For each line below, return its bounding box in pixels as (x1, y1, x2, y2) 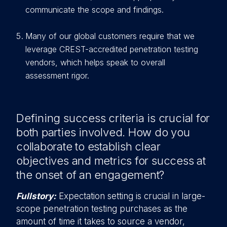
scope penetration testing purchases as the (16, 204, 187, 214)
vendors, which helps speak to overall (25, 57, 165, 67)
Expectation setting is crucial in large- (56, 191, 205, 201)
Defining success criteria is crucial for (16, 111, 210, 125)
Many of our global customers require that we (25, 31, 195, 41)
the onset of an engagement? (16, 168, 165, 181)
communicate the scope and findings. (25, 5, 164, 15)
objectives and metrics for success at (16, 154, 206, 167)
